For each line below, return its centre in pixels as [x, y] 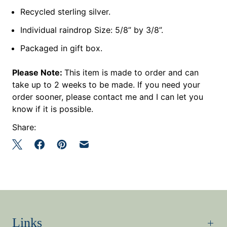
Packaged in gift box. [61, 48]
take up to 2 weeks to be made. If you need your [106, 84]
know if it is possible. [53, 109]
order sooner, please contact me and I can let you [108, 97]
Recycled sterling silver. [65, 11]
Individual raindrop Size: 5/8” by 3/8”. [92, 30]
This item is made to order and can [131, 72]
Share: [24, 127]
